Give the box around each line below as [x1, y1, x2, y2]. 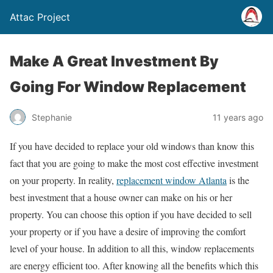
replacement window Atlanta [116, 174, 227, 186]
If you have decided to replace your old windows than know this [10, 140, 254, 152]
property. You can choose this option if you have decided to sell [10, 208, 252, 221]
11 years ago [213, 112, 263, 122]
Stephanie [32, 112, 72, 122]
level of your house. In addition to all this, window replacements [10, 242, 254, 255]
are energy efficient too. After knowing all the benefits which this [10, 259, 258, 272]
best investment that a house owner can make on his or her [10, 191, 232, 204]
